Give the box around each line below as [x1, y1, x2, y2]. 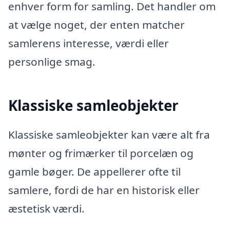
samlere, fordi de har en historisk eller [8, 183, 200, 198]
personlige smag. [8, 54, 95, 69]
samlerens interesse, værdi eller [8, 36, 169, 51]
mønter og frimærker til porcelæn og [8, 146, 194, 161]
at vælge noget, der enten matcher [8, 17, 185, 32]
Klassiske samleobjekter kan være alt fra [8, 127, 210, 142]
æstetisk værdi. [8, 201, 85, 216]
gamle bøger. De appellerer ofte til [8, 164, 181, 179]
